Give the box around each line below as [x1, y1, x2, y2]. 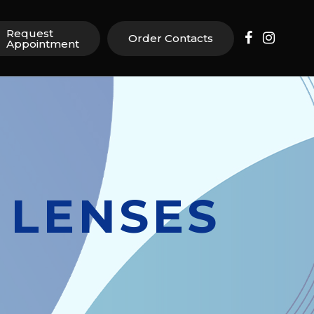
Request [6, 26, 53, 40]
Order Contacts [128, 32, 213, 46]
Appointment [6, 36, 79, 50]
